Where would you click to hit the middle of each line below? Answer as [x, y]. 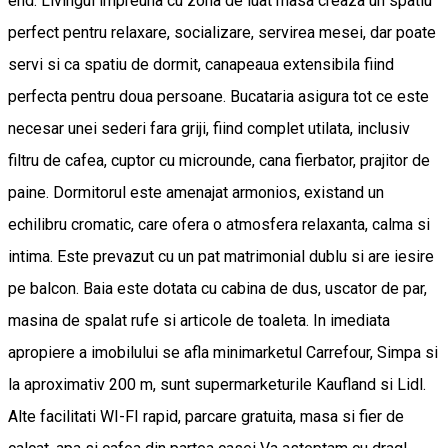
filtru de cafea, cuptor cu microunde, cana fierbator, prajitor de [219, 161]
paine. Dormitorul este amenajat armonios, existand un [196, 193]
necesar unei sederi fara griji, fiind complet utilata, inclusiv [209, 129]
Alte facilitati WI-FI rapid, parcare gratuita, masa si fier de [206, 417]
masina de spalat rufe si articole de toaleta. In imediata [199, 321]
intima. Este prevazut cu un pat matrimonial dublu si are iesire [221, 257]
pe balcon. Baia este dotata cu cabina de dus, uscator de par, [217, 289]
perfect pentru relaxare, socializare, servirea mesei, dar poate [222, 33]
